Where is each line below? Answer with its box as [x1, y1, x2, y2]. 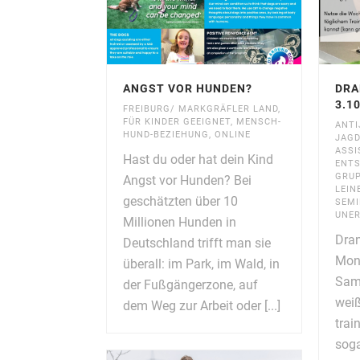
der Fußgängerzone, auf [123, 276, 258, 292]
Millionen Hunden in [123, 214, 236, 230]
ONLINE [215, 129, 251, 140]
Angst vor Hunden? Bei [123, 172, 252, 188]
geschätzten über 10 [123, 193, 238, 209]
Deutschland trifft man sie [123, 235, 271, 251]
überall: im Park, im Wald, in [123, 256, 280, 272]
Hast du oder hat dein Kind [123, 151, 273, 167]
